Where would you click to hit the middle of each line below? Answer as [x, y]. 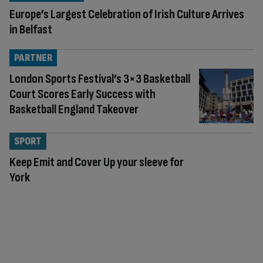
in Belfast [31, 29]
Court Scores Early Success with [82, 94]
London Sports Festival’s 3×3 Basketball [100, 79]
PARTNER [33, 58]
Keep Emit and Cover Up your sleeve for [97, 162]
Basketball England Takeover [74, 109]
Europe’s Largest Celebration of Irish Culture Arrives [127, 14]
